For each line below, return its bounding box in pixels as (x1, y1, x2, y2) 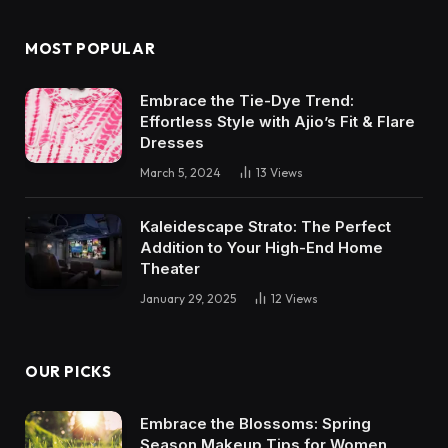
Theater (140, 259, 200, 279)
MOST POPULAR (25, 39, 156, 59)
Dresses (140, 133, 204, 153)
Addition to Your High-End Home (140, 238, 383, 258)
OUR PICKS (25, 362, 112, 382)
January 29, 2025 (140, 291, 236, 307)
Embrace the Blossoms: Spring (140, 414, 371, 434)
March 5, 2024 (140, 165, 221, 181)
